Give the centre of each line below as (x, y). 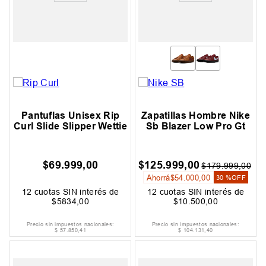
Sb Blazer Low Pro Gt (196, 126)
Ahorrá (158, 177)
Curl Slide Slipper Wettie (71, 126)
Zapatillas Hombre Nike (195, 116)
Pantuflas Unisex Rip (70, 116)
